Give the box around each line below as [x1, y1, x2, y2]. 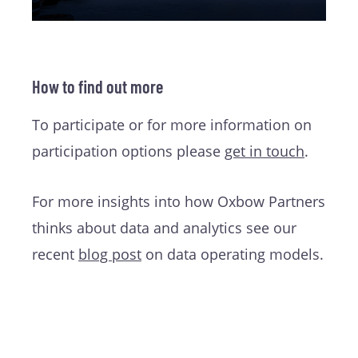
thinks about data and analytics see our [32, 217, 296, 237]
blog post [78, 244, 141, 264]
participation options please [32, 141, 225, 161]
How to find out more [32, 75, 163, 97]
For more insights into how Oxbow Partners [32, 191, 325, 211]
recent [32, 244, 78, 264]
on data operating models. [141, 244, 324, 264]
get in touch [225, 141, 304, 161]
